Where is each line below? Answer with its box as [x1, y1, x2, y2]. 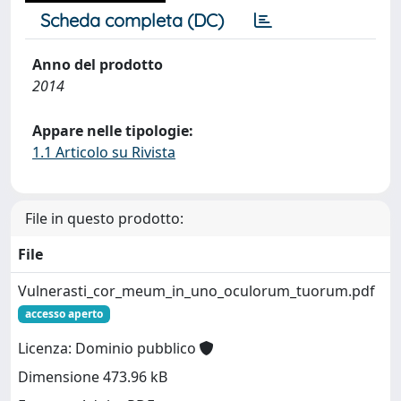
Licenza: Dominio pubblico [18, 338, 200, 359]
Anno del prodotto [32, 55, 163, 74]
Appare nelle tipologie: [32, 121, 193, 141]
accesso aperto [24, 306, 103, 321]
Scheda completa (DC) [40, 9, 224, 31]
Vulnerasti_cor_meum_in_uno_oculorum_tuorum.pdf [18, 281, 375, 301]
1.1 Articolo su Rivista [32, 142, 175, 162]
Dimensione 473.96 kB [18, 367, 167, 388]
